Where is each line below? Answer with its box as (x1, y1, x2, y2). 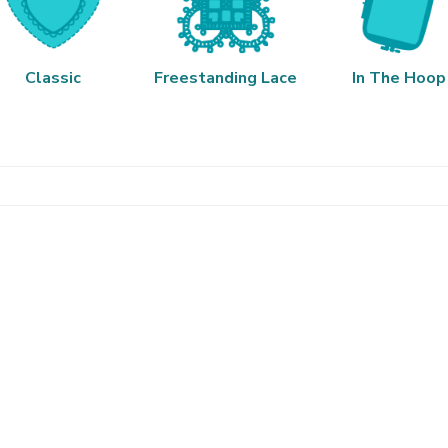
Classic (24, 67, 81, 90)
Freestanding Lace (154, 67, 297, 90)
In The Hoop (351, 67, 446, 90)
